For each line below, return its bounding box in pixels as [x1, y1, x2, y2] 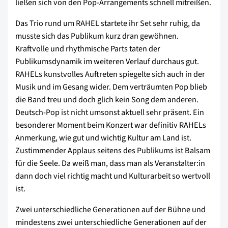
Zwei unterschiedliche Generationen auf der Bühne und [15, 203, 206, 215]
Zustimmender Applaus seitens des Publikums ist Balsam [15, 144, 210, 156]
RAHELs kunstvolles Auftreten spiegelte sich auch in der [15, 68, 205, 80]
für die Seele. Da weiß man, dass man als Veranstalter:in [15, 157, 205, 169]
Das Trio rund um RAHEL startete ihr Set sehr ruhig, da [15, 17, 200, 29]
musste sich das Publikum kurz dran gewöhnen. [15, 30, 179, 42]
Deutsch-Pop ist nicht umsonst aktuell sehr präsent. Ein [15, 106, 204, 118]
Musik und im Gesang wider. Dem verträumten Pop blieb [15, 80, 207, 93]
